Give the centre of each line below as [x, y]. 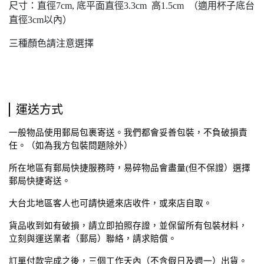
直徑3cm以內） [40, 20]
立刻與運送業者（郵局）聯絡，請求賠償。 [93, 239]
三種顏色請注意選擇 [51, 43]
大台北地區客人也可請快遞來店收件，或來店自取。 [110, 203]
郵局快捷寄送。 [40, 181]
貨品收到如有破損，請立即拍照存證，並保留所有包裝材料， [128, 226]
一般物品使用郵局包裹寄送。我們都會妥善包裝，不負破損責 [128, 133]
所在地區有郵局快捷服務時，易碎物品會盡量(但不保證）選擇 [130, 168]
